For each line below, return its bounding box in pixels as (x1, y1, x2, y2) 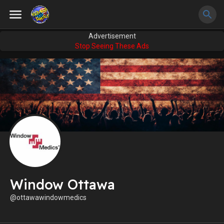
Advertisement (88, 32, 136, 40)
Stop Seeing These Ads (75, 42, 149, 50)
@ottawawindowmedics (10, 193, 86, 202)
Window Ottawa (10, 176, 115, 193)
